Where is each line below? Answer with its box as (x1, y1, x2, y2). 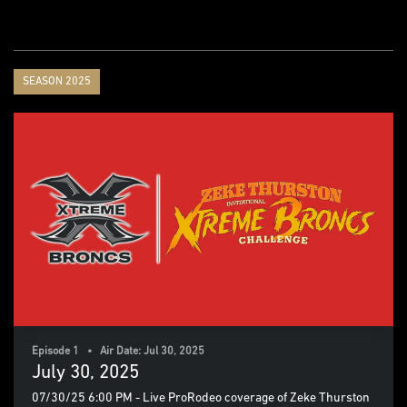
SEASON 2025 (23, 75, 91, 87)
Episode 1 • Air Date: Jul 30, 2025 (32, 345, 204, 357)
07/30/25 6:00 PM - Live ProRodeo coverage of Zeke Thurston (32, 391, 370, 405)
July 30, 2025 (32, 362, 139, 382)
